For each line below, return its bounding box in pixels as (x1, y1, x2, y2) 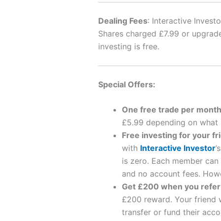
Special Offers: (98, 79, 155, 89)
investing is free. (98, 41, 159, 51)
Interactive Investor (140, 143, 216, 153)
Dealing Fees (98, 15, 147, 26)
